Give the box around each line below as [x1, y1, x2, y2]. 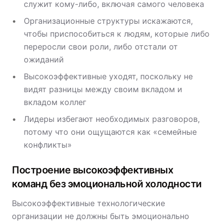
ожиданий [24, 55, 64, 64]
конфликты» [24, 140, 72, 150]
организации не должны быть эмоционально [12, 211, 189, 221]
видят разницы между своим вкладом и [24, 84, 182, 94]
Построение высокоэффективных [12, 164, 173, 176]
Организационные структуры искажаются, [24, 16, 193, 26]
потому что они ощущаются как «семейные [24, 127, 197, 137]
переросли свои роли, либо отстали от [24, 42, 178, 52]
